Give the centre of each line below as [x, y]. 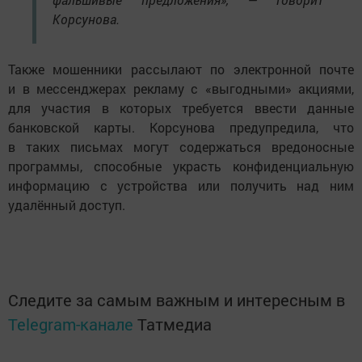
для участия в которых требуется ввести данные [181, 107]
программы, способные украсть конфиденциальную [181, 166]
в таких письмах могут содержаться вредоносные [181, 146]
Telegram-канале [71, 324]
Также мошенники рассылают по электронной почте [181, 69]
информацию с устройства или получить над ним [181, 185]
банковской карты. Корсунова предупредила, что [181, 127]
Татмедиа [175, 324]
